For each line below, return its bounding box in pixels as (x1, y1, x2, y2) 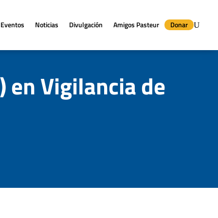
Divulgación (69, 19, 103, 30)
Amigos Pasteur (113, 19, 160, 30)
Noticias (35, 19, 59, 30)
